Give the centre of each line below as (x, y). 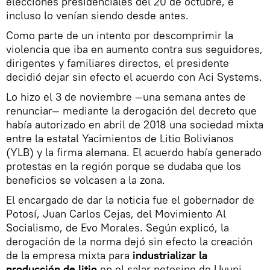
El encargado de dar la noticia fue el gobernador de (130, 200)
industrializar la (170, 255)
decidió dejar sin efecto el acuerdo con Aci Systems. (134, 77)
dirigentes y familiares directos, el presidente (118, 63)
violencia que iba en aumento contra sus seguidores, (134, 49)
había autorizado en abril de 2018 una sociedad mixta (135, 124)
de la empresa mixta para (69, 255)
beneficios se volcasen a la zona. (86, 180)
